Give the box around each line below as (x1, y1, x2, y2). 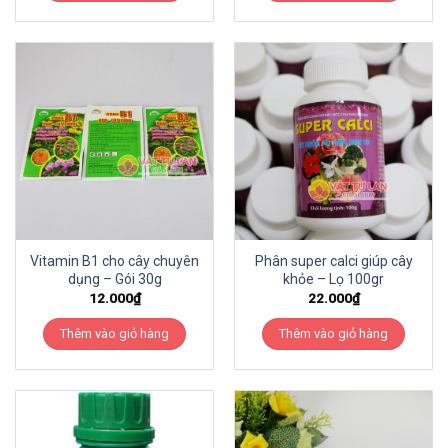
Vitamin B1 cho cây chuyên (30, 253, 199, 270)
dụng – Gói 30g (67, 271, 162, 288)
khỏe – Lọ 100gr (283, 271, 384, 288)
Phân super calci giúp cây (254, 253, 413, 270)
